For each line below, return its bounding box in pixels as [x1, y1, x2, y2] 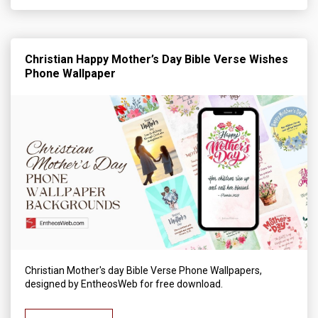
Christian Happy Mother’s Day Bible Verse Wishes [25, 52, 288, 66]
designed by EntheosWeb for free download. [25, 278, 223, 290]
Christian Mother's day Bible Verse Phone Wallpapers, [25, 265, 262, 277]
